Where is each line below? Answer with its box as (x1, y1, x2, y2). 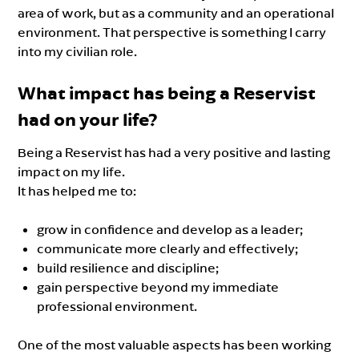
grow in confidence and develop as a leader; (37, 220, 304, 237)
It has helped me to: (18, 182, 137, 199)
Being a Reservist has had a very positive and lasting (18, 143, 331, 160)
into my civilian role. (18, 42, 138, 59)
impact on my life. (18, 163, 126, 179)
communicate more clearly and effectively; (37, 240, 299, 256)
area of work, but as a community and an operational (18, 4, 335, 21)
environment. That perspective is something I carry (18, 23, 327, 40)
